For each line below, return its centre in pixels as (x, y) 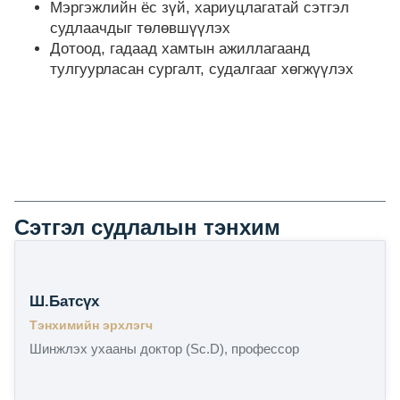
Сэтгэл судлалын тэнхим (147, 227)
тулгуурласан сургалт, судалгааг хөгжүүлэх (202, 69)
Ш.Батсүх (64, 301)
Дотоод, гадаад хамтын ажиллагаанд (180, 48)
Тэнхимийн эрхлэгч (91, 325)
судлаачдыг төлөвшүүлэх (140, 28)
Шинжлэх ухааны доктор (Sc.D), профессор (164, 348)
